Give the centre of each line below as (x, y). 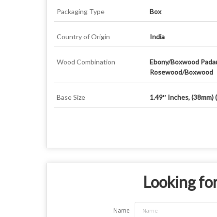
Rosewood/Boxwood (181, 72)
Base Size (71, 97)
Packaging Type (81, 11)
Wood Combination (86, 62)
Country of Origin (83, 36)
